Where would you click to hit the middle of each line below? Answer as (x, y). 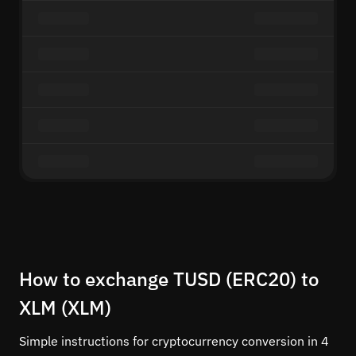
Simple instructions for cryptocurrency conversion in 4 (174, 341)
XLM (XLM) (65, 308)
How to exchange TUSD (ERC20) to (169, 279)
